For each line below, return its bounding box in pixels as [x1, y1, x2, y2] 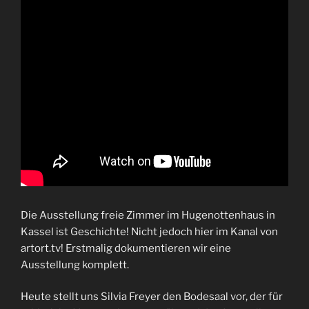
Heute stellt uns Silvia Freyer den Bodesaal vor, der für [21, 290, 283, 303]
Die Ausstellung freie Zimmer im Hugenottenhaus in [21, 208, 275, 221]
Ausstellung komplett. [21, 258, 129, 271]
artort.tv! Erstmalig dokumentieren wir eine [21, 241, 231, 255]
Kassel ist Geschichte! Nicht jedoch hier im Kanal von [21, 225, 278, 238]
